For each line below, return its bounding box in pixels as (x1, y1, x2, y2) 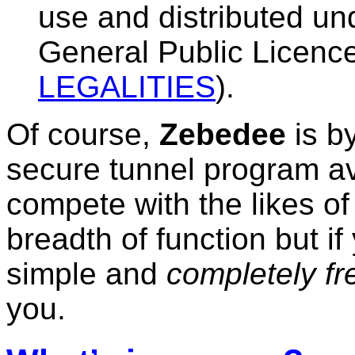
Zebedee (159, 117, 286, 152)
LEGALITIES (38, 70, 216, 105)
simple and (6, 257, 166, 292)
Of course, (6, 117, 159, 152)
